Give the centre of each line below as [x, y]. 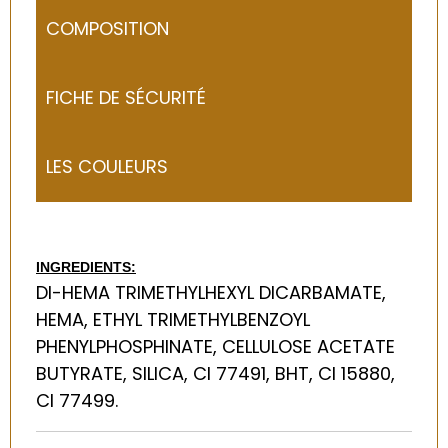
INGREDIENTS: [86, 266]
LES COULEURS [107, 166]
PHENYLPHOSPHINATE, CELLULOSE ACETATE [215, 346]
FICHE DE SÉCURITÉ [126, 97]
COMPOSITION [107, 28]
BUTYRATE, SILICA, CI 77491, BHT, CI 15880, [215, 373]
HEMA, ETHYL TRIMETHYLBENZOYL [173, 319]
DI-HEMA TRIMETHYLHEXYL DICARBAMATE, [211, 292]
